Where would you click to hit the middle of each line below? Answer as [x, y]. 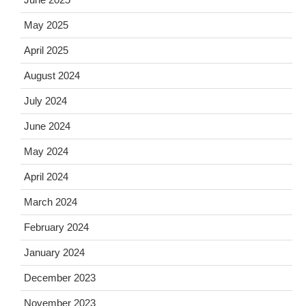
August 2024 [52, 75]
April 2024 [46, 177]
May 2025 [46, 25]
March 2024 [51, 202]
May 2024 [46, 151]
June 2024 [47, 126]
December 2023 [60, 278]
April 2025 [46, 50]
